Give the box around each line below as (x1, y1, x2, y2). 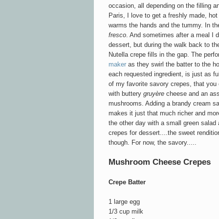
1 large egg (109, 197, 140, 205)
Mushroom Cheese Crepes (109, 157, 211, 167)
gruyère (143, 89, 166, 97)
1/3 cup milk (109, 207, 143, 215)
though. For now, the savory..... (109, 138, 197, 146)
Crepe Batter (109, 178, 146, 186)
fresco (109, 31, 126, 39)
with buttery (109, 89, 143, 97)
